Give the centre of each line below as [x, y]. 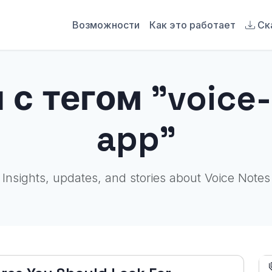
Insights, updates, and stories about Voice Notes [136, 178]
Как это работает [192, 25]
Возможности [106, 25]
